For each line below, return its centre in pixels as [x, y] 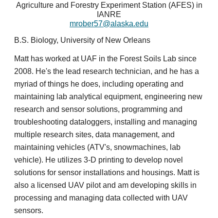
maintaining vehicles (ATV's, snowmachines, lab [98, 147]
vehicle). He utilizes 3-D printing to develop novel [99, 160]
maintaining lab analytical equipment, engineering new [109, 97]
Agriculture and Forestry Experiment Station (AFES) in [109, 5]
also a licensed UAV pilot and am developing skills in [106, 185]
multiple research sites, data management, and [95, 135]
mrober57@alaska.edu [109, 24]
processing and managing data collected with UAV [101, 198]
